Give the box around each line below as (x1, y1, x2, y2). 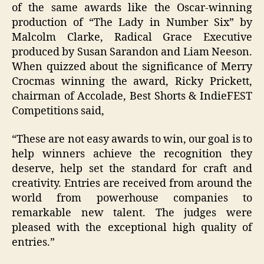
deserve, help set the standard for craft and (12, 161, 252, 176)
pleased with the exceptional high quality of (12, 220, 252, 235)
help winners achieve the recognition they (12, 147, 252, 161)
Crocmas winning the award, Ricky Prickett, (12, 75, 252, 89)
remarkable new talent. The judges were (12, 206, 252, 220)
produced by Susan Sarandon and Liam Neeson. (12, 45, 252, 60)
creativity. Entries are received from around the (12, 176, 252, 190)
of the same (12, 1, 84, 15)
